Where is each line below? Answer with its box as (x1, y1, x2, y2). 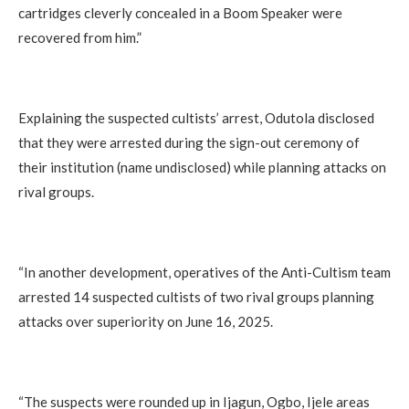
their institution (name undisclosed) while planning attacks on (18, 159, 386, 176)
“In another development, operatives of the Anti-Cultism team (18, 264, 391, 281)
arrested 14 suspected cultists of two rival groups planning (18, 288, 374, 306)
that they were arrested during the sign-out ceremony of (18, 134, 360, 152)
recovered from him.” (18, 29, 142, 47)
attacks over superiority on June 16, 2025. (18, 313, 273, 330)
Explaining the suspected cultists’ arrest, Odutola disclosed (18, 110, 374, 127)
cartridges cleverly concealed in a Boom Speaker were (18, 5, 342, 22)
